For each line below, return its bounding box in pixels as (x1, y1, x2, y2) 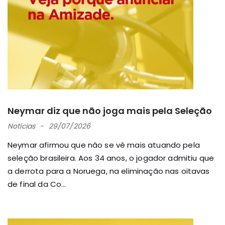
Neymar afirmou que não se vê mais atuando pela (8, 139, 200, 150)
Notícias (8, 121, 36, 132)
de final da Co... (8, 178, 66, 189)
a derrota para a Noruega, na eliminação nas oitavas (8, 165, 210, 176)
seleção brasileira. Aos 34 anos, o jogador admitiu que (8, 152, 214, 163)
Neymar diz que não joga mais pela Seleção (8, 104, 212, 118)
